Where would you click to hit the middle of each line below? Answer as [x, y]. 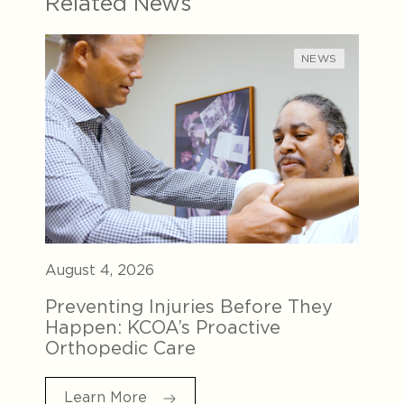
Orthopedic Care [123, 348]
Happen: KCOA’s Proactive [163, 327]
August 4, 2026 [100, 270]
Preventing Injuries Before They [189, 306]
